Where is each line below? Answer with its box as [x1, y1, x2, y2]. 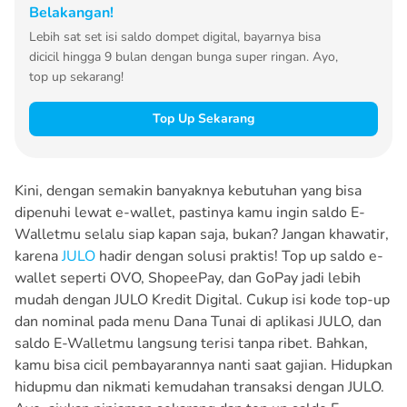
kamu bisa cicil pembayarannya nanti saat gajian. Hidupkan [15, 355, 392, 376]
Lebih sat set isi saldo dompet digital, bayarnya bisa [29, 28, 321, 46]
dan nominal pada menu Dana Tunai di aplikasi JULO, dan [15, 312, 382, 333]
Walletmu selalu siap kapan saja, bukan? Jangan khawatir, [15, 224, 389, 245]
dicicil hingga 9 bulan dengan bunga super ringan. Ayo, [29, 48, 338, 66]
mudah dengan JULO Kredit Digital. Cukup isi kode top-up [15, 290, 390, 311]
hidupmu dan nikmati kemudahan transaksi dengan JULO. [15, 377, 384, 398]
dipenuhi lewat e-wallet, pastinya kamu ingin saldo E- [15, 203, 365, 223]
